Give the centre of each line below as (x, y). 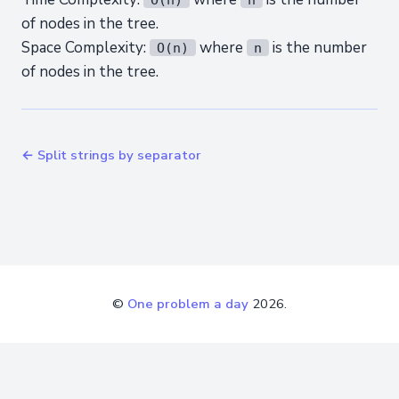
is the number (318, 48)
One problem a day (188, 304)
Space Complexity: (85, 48)
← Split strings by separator (111, 155)
